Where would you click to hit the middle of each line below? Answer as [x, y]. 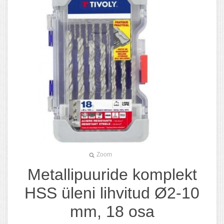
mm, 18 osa [112, 211]
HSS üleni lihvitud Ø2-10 [112, 193]
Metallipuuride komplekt [112, 174]
